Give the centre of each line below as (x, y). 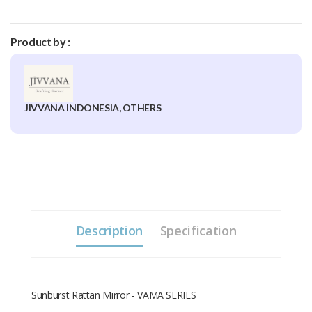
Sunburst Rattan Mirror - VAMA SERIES (114, 295)
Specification (198, 231)
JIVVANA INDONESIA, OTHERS (93, 108)
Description (109, 231)
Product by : (40, 41)
